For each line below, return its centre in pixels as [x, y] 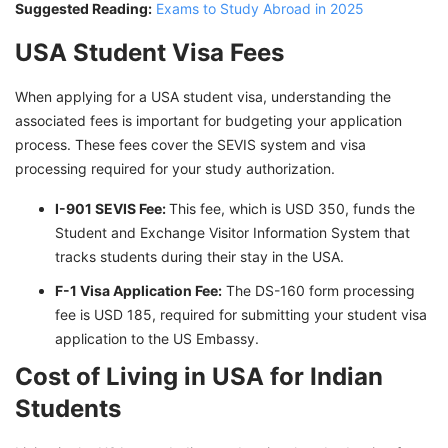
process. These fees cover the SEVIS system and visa [190, 144]
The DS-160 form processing [318, 290]
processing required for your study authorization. [175, 168]
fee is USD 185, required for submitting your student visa [241, 314]
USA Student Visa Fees [149, 52]
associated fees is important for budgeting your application [208, 120]
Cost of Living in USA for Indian [199, 376]
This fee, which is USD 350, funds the [292, 208]
